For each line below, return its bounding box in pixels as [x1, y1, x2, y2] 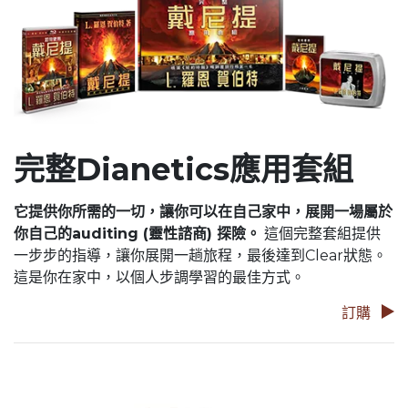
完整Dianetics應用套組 [14, 150, 353, 189]
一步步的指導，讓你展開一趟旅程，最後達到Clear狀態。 [14, 247, 387, 265]
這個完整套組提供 [260, 225, 381, 243]
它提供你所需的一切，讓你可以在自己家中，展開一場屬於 [14, 203, 393, 221]
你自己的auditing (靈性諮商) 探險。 [14, 225, 260, 243]
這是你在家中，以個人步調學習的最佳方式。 [14, 269, 305, 287]
